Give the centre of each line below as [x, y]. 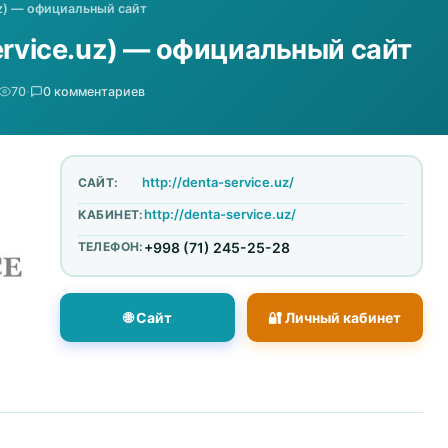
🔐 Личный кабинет [335, 317]
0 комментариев [93, 91]
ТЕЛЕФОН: [110, 246]
